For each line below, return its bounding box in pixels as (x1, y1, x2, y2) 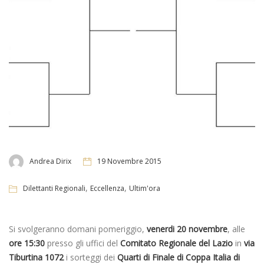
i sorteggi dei (64, 251, 117, 263)
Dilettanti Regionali (23, 183, 85, 193)
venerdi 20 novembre (147, 223, 227, 235)
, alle (227, 223, 245, 235)
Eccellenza (90, 183, 124, 193)
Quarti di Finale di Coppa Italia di (117, 251, 240, 263)
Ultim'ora (129, 183, 160, 193)
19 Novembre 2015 (97, 156, 161, 167)
